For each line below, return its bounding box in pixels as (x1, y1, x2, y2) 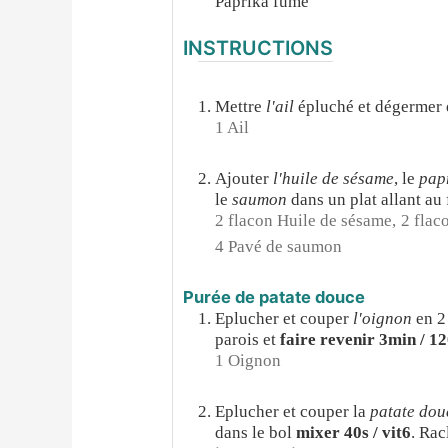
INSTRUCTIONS (183, 35, 334, 60)
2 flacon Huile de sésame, (215, 211, 397, 231)
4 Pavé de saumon (215, 237, 343, 257)
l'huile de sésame (269, 169, 395, 189)
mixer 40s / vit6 (292, 423, 412, 443)
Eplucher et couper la (215, 402, 371, 422)
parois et (215, 330, 281, 350)
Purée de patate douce (183, 287, 366, 308)
